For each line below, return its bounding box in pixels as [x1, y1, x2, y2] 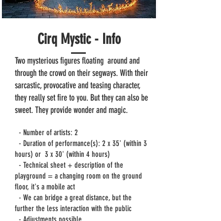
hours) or [15, 149, 41, 159]
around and [108, 55, 140, 66]
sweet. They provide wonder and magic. [15, 105, 128, 115]
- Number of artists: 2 [19, 128, 78, 137]
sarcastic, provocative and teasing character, [15, 80, 141, 91]
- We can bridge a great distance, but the [19, 193, 132, 202]
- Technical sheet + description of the [19, 160, 123, 170]
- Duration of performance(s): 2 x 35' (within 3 [19, 139, 147, 148]
